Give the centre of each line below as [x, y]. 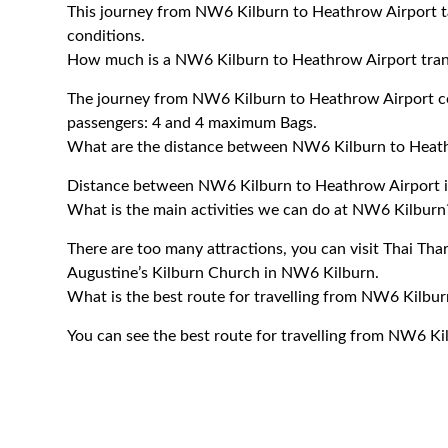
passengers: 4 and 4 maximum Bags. [192, 123]
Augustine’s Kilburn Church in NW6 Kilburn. [223, 273]
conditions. [106, 36]
